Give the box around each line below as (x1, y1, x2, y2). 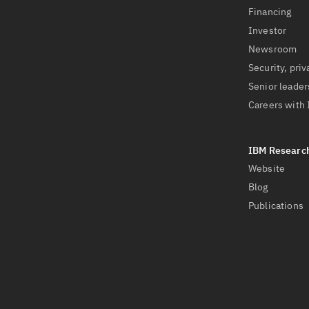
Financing (248, 6, 292, 18)
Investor (248, 24, 287, 37)
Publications (248, 199, 303, 212)
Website (248, 162, 286, 175)
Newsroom (248, 43, 297, 55)
